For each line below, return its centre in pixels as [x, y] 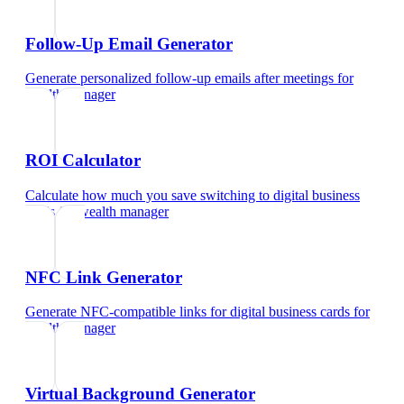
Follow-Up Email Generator [129, 43]
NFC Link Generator [104, 277]
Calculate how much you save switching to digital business [193, 195]
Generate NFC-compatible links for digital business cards [188, 312]
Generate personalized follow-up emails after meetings [179, 78]
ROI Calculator [83, 161]
